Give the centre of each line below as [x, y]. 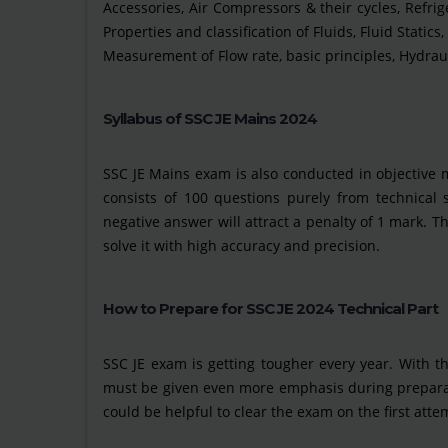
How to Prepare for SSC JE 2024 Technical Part [270, 308]
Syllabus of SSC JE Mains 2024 [210, 118]
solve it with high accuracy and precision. [241, 245]
